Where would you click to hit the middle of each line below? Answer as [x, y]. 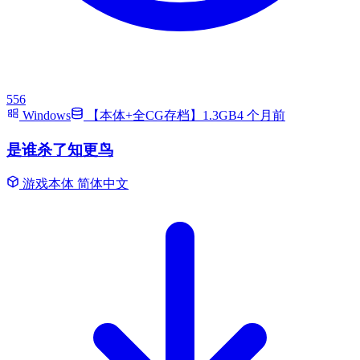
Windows [45, 116]
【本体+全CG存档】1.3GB [160, 116]
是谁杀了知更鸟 [60, 149]
